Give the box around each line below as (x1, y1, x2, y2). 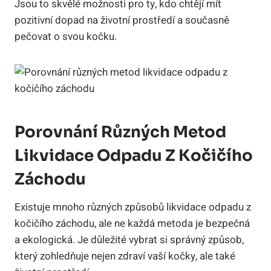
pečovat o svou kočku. (15, 28, 117, 44)
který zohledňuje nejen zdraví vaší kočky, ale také (15, 248, 235, 264)
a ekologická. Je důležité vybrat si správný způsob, (15, 232, 244, 247)
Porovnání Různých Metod (15, 122, 226, 142)
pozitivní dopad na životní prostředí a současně (15, 12, 229, 28)
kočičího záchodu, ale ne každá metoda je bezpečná (15, 215, 250, 231)
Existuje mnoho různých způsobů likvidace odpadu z (15, 199, 251, 215)
